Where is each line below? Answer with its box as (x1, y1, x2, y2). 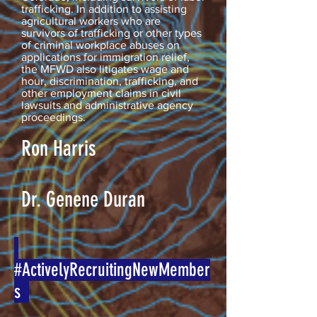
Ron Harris (21, 135, 96, 161)
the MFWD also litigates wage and (21, 62, 189, 75)
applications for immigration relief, (21, 50, 190, 63)
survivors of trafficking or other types (21, 26, 202, 39)
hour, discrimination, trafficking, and (21, 74, 198, 87)
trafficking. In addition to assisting (21, 2, 187, 15)
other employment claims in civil (21, 86, 181, 99)
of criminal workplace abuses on (21, 38, 180, 51)
